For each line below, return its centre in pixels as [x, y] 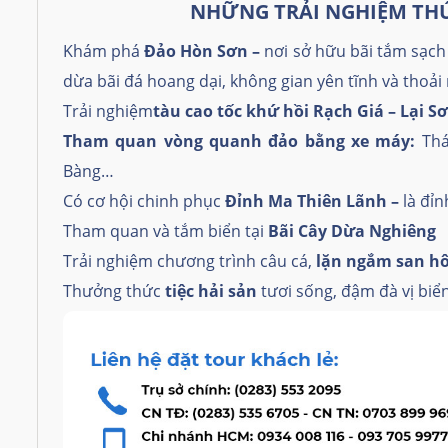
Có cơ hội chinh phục [144, 200]
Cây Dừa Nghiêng [367, 230]
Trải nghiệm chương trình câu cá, [189, 260]
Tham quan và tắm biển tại [165, 230]
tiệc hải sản [213, 290]
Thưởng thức [114, 290]
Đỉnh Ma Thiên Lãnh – [314, 200]
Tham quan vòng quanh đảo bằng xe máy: [242, 140]
